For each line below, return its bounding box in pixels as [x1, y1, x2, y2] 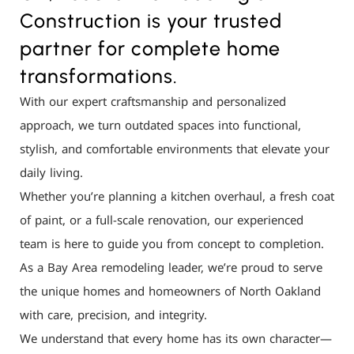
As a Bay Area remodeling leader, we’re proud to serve [20, 256, 322, 279]
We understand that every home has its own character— [20, 327, 332, 350]
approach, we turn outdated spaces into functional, [20, 114, 301, 137]
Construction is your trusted [20, 8, 282, 32]
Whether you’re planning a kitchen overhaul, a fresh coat [20, 185, 334, 208]
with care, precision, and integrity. [20, 303, 207, 326]
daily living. [20, 161, 83, 184]
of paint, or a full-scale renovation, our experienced [20, 209, 303, 232]
